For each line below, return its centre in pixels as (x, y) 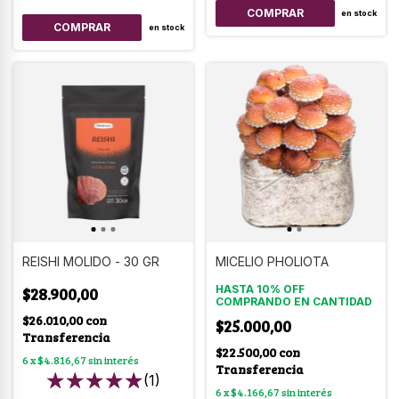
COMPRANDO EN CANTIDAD (293, 301)
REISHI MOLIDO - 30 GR (91, 261)
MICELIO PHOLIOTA (272, 261)
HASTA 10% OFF (260, 289)
